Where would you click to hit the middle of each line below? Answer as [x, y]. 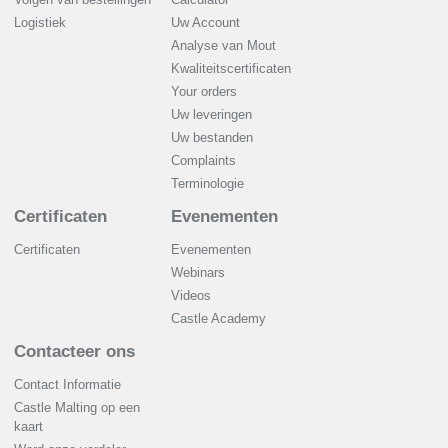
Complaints [203, 160]
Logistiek [40, 22]
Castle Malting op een [77, 407]
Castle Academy [218, 318]
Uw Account [205, 22]
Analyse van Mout [223, 45]
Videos [191, 295]
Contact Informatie [67, 384]
